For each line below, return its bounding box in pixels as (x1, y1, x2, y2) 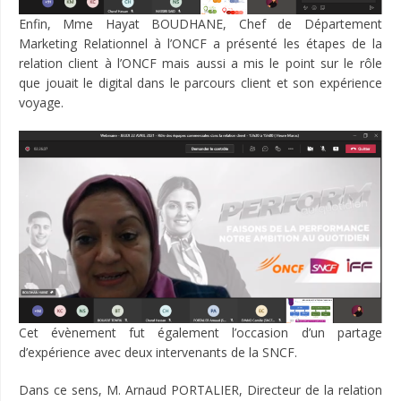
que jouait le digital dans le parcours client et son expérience (19, 73, 382, 91)
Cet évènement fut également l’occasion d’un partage (19, 324, 382, 342)
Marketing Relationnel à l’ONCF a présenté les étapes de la (19, 34, 382, 52)
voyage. (19, 93, 64, 111)
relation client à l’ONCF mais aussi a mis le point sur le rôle (19, 54, 382, 72)
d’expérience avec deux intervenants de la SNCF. (19, 344, 297, 362)
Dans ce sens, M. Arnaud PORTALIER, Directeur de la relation (19, 381, 382, 399)
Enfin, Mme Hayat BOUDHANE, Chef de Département (19, 14, 382, 32)
